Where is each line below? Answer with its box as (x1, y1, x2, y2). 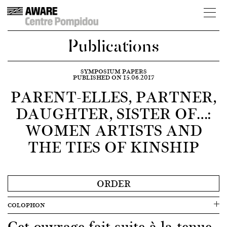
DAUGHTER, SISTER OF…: (16, 101, 211, 125)
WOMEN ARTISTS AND (25, 118, 202, 142)
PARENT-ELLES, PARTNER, (11, 84, 216, 108)
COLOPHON (8, 200, 45, 210)
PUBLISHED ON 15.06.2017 (72, 72, 155, 82)
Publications (68, 30, 159, 58)
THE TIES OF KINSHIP (28, 134, 199, 159)
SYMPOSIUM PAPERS (80, 66, 147, 76)
